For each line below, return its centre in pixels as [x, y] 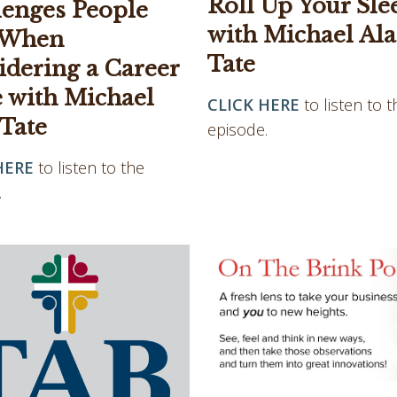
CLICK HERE [253, 105]
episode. [240, 130]
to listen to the [91, 167]
